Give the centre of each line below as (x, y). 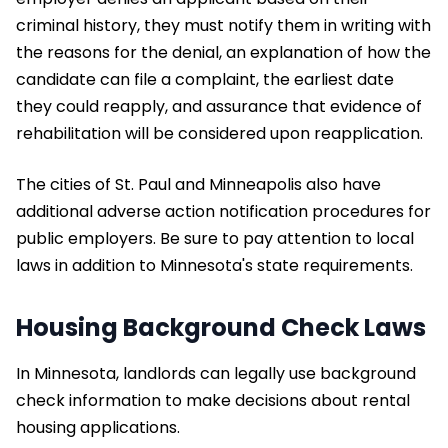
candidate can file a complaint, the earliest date (205, 79)
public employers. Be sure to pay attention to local (215, 238)
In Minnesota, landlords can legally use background (216, 373)
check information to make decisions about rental (213, 400)
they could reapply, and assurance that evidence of (219, 106)
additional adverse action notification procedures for (223, 211)
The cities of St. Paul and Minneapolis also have (198, 184)
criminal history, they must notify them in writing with (223, 25)
